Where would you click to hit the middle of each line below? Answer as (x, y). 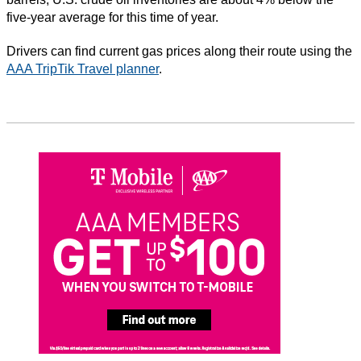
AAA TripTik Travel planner (83, 68)
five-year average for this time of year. (112, 17)
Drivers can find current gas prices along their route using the (179, 51)
